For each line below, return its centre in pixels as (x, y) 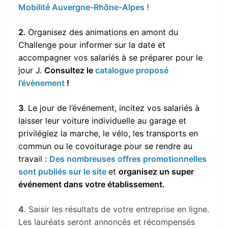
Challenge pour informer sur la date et (92, 45)
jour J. (31, 70)
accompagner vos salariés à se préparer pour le (110, 57)
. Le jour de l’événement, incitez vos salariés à (111, 108)
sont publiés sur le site (63, 171)
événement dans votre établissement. (92, 184)
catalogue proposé (132, 70)
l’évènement (41, 83)
